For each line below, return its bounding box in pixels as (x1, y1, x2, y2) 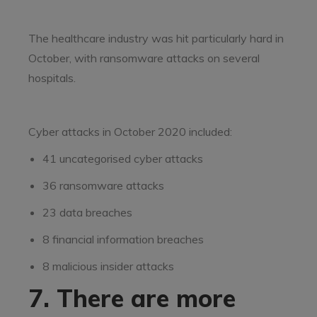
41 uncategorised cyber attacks (42, 151, 203, 166)
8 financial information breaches (42, 232, 204, 246)
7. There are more (28, 283, 236, 313)
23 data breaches (42, 205, 132, 219)
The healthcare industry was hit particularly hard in (28, 31, 284, 45)
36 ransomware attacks (42, 178, 164, 192)
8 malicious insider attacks (42, 259, 174, 273)
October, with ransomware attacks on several (28, 51, 260, 65)
